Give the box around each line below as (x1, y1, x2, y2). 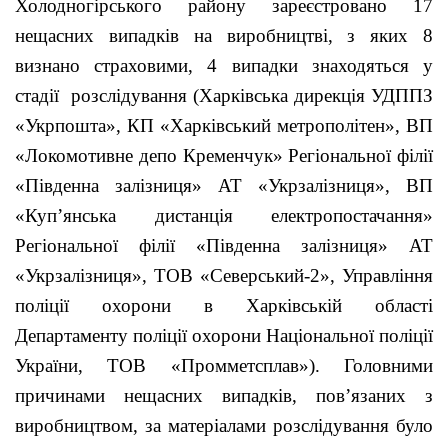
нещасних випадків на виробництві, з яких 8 (15, 24, 433, 46)
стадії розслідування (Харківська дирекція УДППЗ (15, 84, 433, 106)
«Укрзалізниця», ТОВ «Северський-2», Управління (15, 264, 433, 286)
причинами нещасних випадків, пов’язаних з (15, 384, 433, 406)
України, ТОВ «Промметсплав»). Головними (15, 354, 433, 376)
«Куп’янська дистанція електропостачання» (15, 204, 433, 226)
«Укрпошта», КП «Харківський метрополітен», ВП (15, 114, 433, 136)
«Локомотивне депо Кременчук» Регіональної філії (15, 144, 433, 166)
